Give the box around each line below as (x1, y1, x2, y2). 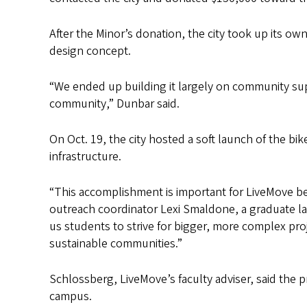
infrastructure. (49, 147, 121, 165)
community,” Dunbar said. (49, 95, 180, 112)
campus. (49, 287, 92, 305)
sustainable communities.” (49, 234, 182, 252)
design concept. (49, 42, 131, 60)
